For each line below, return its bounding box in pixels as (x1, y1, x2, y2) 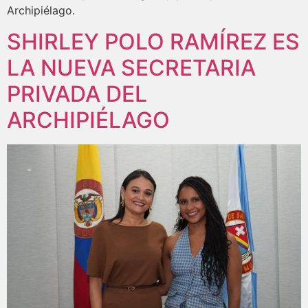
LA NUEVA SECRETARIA (7, 54, 256, 81)
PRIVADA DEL (7, 80, 147, 107)
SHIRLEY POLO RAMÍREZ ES (7, 27, 300, 55)
